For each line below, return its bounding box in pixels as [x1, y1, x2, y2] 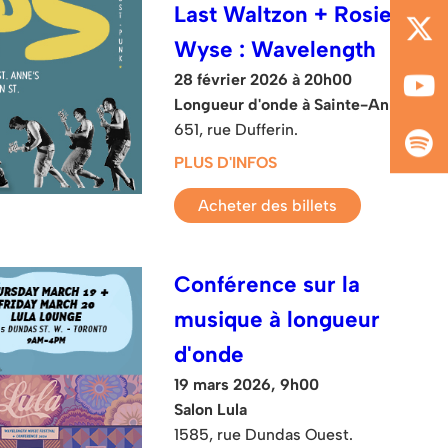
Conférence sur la [174, 270, 361, 298]
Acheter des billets [198, 195, 338, 215]
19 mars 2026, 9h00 [174, 374, 320, 394]
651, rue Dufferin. [174, 119, 299, 139]
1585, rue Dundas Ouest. [174, 424, 354, 444]
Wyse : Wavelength [174, 35, 377, 63]
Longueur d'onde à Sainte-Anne [174, 94, 408, 114]
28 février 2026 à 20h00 [174, 69, 353, 89]
